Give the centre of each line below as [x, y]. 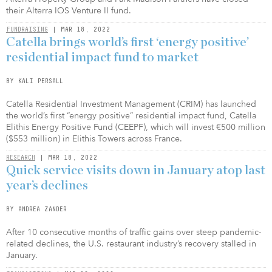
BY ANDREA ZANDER [36, 209]
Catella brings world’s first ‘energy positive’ [127, 42]
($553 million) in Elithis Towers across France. [94, 139]
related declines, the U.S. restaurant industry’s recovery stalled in [131, 244]
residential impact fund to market [102, 57]
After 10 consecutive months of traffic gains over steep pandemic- [134, 232]
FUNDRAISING [27, 29]
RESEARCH [21, 157]
